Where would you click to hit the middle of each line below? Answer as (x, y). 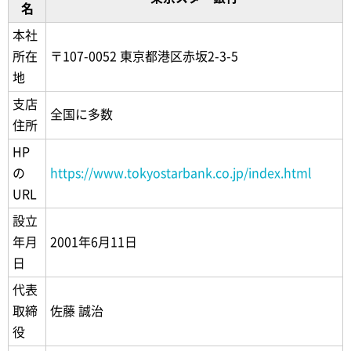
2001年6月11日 (94, 242)
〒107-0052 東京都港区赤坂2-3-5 (144, 57)
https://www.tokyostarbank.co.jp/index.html (181, 174)
